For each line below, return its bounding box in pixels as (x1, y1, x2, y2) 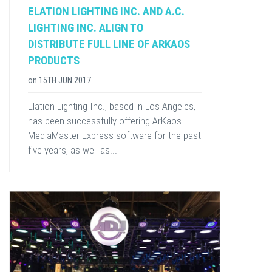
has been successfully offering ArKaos (28, 115, 182, 127)
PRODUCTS (28, 53, 80, 67)
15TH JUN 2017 (39, 75, 91, 85)
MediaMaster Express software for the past (28, 129, 201, 141)
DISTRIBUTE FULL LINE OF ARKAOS (28, 37, 190, 51)
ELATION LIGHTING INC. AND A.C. (28, 4, 185, 18)
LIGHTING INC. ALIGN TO (28, 21, 143, 35)
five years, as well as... (28, 144, 117, 156)
